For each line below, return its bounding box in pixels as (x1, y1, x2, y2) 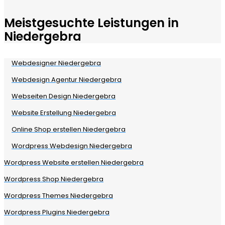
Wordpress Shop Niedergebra (4, 174, 103, 184)
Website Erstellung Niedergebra (12, 108, 116, 118)
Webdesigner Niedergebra (12, 58, 101, 68)
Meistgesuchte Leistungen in (4, 15, 179, 32)
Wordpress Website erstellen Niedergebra (4, 158, 144, 168)
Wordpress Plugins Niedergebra (4, 207, 109, 217)
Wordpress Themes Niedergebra (4, 191, 113, 201)
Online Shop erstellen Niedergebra (12, 125, 126, 135)
